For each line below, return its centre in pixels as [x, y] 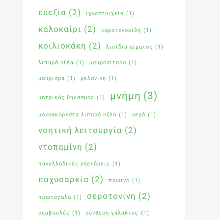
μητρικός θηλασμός [66, 98]
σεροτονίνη [111, 196]
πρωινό [119, 181]
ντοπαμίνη [60, 147]
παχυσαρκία [64, 179]
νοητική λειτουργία [80, 130]
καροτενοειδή [121, 30]
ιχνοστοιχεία [105, 14]
